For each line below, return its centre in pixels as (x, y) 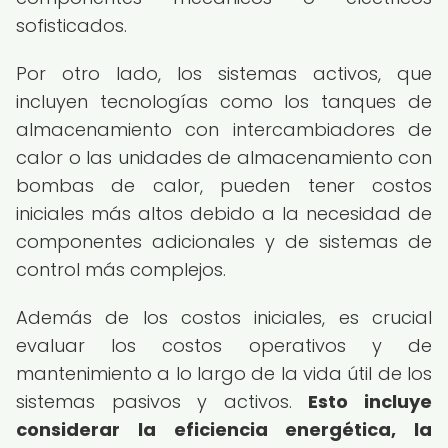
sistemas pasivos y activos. (162, 401)
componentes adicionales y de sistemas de (224, 241)
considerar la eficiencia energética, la (224, 429)
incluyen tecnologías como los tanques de (224, 101)
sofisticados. (71, 25)
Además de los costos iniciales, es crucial (224, 317)
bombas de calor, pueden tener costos (224, 185)
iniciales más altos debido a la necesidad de (224, 213)
